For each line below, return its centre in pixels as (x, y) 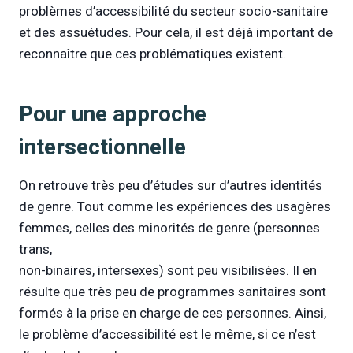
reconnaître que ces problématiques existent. (152, 53)
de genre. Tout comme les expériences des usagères (175, 206)
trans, (35, 249)
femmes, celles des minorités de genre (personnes (169, 227)
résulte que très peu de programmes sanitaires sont (173, 291)
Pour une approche (113, 113)
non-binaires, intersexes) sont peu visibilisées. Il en (168, 270)
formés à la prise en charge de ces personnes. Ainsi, (173, 312)
